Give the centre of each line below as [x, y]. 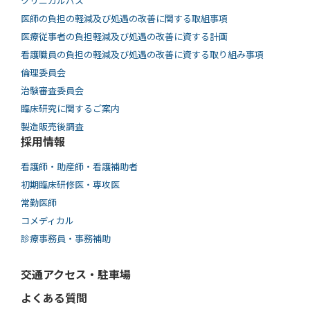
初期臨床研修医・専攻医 [70, 184]
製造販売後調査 [52, 126]
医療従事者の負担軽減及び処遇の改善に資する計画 [124, 36]
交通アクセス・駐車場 [76, 274]
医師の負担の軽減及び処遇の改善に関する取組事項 [124, 18]
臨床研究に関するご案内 [70, 108]
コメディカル [47, 220]
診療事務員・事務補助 [66, 238]
